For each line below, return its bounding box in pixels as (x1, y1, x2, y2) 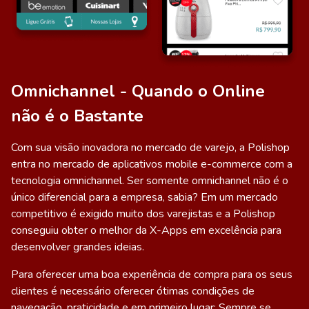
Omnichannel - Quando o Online (11, 79, 265, 102)
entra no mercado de (11, 156, 112, 172)
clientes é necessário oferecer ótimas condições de (11, 283, 255, 299)
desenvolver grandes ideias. (11, 239, 144, 255)
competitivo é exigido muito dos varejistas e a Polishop (11, 206, 275, 221)
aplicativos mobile (112, 156, 198, 172)
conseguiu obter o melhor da (11, 222, 150, 238)
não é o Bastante (11, 104, 143, 127)
